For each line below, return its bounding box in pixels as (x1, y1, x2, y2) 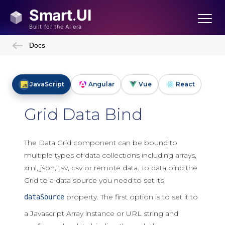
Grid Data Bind (24, 104, 143, 124)
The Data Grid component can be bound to (24, 138, 177, 147)
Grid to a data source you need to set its (24, 176, 164, 185)
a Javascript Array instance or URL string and (24, 209, 178, 218)
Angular (88, 80, 115, 88)
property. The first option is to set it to (64, 192, 198, 201)
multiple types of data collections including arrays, (24, 151, 196, 160)
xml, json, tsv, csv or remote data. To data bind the (24, 163, 197, 172)
